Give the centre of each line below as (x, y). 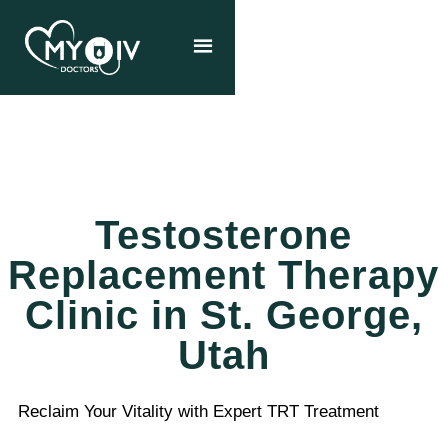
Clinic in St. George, (223, 315)
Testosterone (223, 235)
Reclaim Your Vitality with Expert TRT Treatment (199, 411)
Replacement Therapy (223, 275)
